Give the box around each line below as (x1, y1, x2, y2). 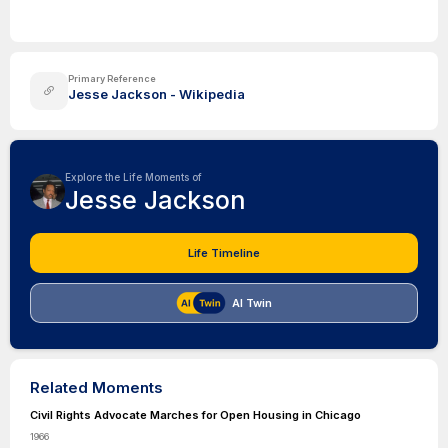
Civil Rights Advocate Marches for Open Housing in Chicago (30, 408, 361, 422)
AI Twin (232, 296, 272, 310)
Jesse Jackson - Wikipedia (68, 86, 245, 102)
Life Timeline (188, 246, 260, 260)
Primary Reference (68, 73, 156, 84)
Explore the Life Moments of (65, 171, 202, 183)
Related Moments (30, 378, 163, 397)
